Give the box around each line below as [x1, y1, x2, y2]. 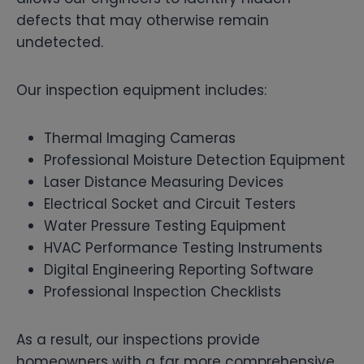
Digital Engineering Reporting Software [44, 259, 314, 279]
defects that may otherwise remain [16, 10, 269, 30]
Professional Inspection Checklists [44, 281, 281, 301]
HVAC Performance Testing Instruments [44, 237, 323, 258]
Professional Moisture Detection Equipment [44, 149, 345, 170]
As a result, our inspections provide [16, 329, 260, 349]
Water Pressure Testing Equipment [44, 215, 286, 236]
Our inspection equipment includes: [16, 80, 266, 100]
